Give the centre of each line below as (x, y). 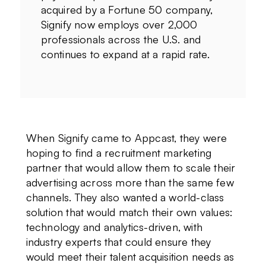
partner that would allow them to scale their (131, 167)
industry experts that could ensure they (118, 241)
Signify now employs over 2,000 (119, 25)
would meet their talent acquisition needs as (130, 256)
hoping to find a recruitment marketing (119, 152)
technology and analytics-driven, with (114, 227)
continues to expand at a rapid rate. (126, 54)
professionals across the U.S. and (121, 39)
